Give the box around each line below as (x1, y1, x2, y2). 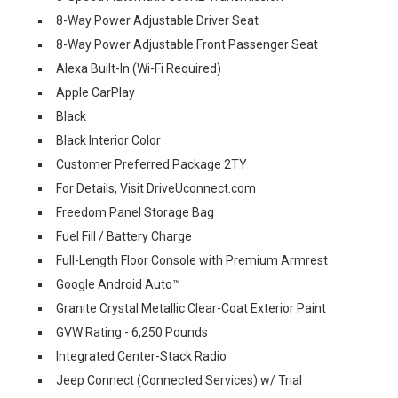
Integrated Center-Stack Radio (56, 348, 227, 363)
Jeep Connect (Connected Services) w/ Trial (56, 372, 302, 387)
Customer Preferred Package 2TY (56, 156, 247, 171)
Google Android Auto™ (56, 276, 180, 291)
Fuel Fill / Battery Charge (56, 228, 192, 243)
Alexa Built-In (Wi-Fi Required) (56, 60, 221, 76)
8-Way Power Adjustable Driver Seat (56, 12, 259, 28)
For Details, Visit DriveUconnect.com (56, 180, 256, 195)
